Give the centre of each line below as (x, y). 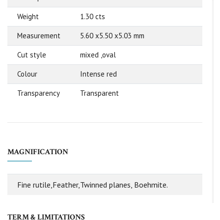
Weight (28, 16)
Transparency (39, 93)
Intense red (98, 74)
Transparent (99, 93)
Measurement (39, 35)
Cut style (32, 55)
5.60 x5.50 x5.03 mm (112, 35)
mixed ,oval (98, 55)
